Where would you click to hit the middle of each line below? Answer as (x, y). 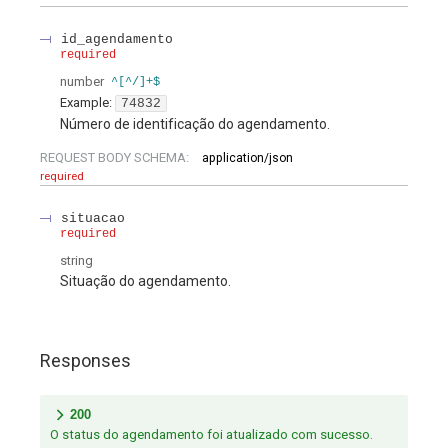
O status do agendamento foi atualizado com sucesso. (211, 434)
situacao (93, 219)
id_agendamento (117, 40)
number (82, 82)
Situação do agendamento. (145, 281)
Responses (85, 361)
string (76, 261)
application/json (247, 158)
